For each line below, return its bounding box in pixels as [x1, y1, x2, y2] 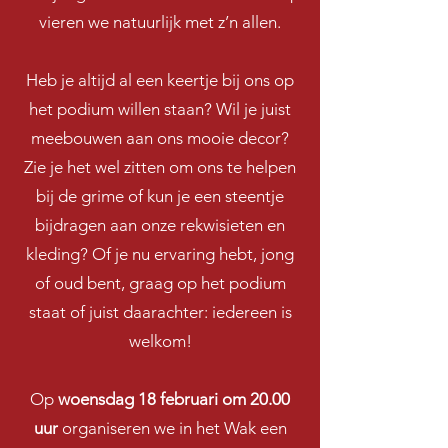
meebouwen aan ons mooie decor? [31, 128, 289, 148]
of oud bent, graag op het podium [34, 273, 286, 293]
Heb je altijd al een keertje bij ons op [26, 70, 294, 90]
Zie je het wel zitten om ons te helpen [24, 157, 296, 177]
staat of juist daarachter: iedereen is [28, 302, 292, 322]
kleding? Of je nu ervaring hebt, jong [26, 244, 294, 264]
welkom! [128, 331, 192, 351]
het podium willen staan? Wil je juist [29, 99, 291, 119]
